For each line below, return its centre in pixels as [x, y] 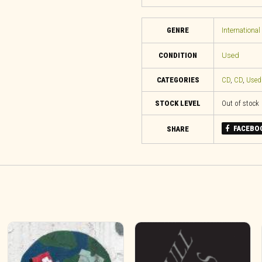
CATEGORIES [178, 80]
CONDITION [178, 55]
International [241, 30]
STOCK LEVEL [178, 104]
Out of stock [240, 104]
